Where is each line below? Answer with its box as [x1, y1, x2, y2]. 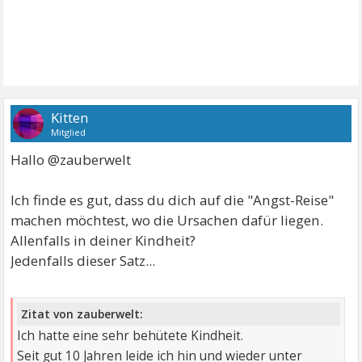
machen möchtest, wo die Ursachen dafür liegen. [11, 211, 324, 229]
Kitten [51, 108, 89, 127]
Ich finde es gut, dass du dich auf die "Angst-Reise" [11, 191, 335, 209]
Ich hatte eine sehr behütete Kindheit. [17, 326, 244, 344]
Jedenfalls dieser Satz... [11, 251, 156, 270]
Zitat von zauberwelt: [21, 305, 144, 322]
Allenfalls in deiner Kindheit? [11, 231, 196, 250]
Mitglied [51, 126, 86, 138]
